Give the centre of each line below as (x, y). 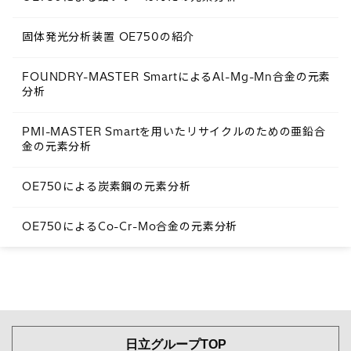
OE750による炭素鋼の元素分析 (107, 186)
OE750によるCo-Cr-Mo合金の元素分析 (130, 226)
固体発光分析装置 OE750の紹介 (109, 36)
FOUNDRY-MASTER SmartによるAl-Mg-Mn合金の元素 (177, 76)
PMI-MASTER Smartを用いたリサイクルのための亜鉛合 (174, 131)
